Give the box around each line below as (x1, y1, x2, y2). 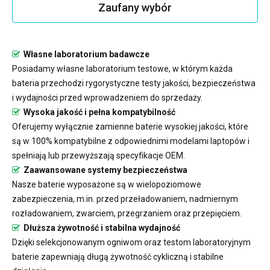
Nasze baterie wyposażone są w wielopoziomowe (12, 180, 201, 189)
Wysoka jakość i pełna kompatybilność (24, 107, 175, 117)
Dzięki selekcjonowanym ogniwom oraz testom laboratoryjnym (12, 237, 251, 247)
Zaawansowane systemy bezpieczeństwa (24, 165, 187, 175)
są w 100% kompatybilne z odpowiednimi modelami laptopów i (12, 136, 250, 146)
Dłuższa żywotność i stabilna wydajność (24, 223, 180, 233)
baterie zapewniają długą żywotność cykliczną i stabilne (12, 252, 224, 262)
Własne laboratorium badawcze (24, 49, 149, 59)
